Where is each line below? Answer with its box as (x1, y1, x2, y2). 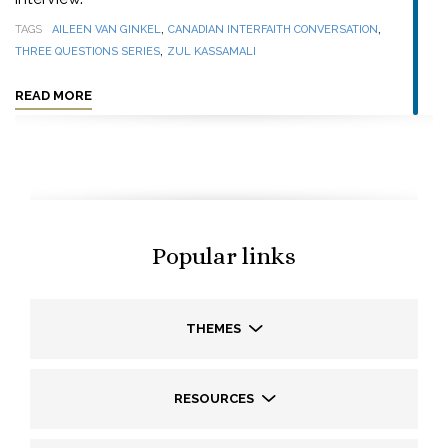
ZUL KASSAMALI (167, 45, 256, 58)
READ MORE (15, 88, 92, 103)
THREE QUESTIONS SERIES (15, 45, 160, 58)
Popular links (152, 242, 296, 270)
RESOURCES (173, 391, 257, 406)
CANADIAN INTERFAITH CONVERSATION (168, 23, 378, 36)
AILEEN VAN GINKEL (52, 23, 161, 36)
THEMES (186, 321, 244, 336)
